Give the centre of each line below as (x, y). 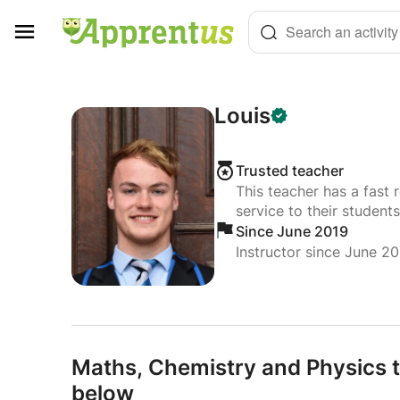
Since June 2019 (292, 231)
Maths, (107, 367)
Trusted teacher (289, 171)
